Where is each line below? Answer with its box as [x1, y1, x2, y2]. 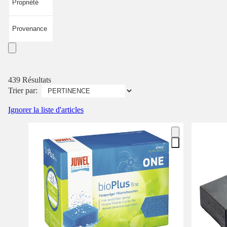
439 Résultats [8, 75, 51, 84]
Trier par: [8, 86, 37, 95]
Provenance [12, 24, 47, 32]
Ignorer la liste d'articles [8, 105, 84, 114]
